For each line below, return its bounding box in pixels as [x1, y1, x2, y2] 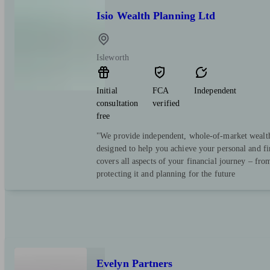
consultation [96, 99, 139, 108]
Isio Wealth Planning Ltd [96, 10, 216, 22]
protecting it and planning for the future [96, 169, 236, 179]
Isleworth [96, 53, 129, 63]
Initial [96, 86, 118, 96]
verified [152, 99, 180, 108]
